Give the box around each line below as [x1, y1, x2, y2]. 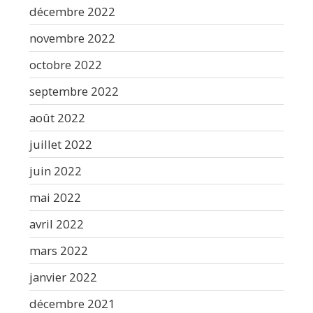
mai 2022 [29, 189, 81, 205]
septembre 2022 [29, 82, 119, 99]
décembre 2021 [29, 295, 115, 312]
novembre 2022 [29, 29, 115, 46]
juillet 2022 [29, 136, 92, 152]
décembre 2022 [29, 3, 115, 20]
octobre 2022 [29, 56, 102, 73]
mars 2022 [29, 242, 88, 259]
